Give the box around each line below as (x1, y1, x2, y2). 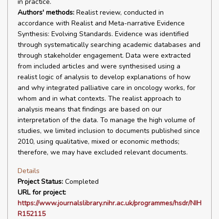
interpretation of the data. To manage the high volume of (18, 115, 195, 125)
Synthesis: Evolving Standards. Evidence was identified (18, 29, 189, 39)
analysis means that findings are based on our (18, 105, 162, 114)
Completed (63, 177, 99, 186)
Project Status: (18, 177, 63, 186)
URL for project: (18, 188, 66, 197)
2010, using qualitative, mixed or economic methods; (18, 137, 179, 146)
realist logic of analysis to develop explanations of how (18, 72, 191, 82)
